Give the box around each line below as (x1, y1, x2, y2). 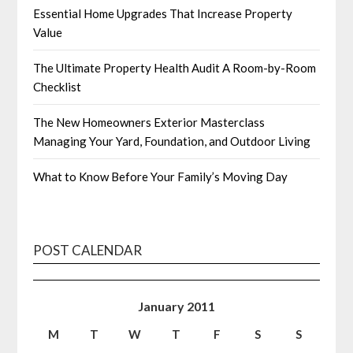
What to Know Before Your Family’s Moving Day (33, 169, 288, 184)
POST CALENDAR (33, 241, 143, 258)
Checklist (33, 79, 82, 94)
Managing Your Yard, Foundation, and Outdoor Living (33, 133, 311, 148)
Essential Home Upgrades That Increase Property (33, 6, 293, 20)
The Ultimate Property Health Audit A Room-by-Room (33, 60, 317, 75)
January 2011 (137, 298, 215, 314)
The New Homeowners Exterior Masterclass (33, 114, 266, 129)
